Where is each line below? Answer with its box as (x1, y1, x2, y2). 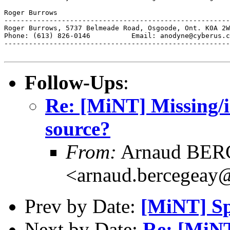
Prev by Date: (25, 195, 141, 217)
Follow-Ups (25, 71, 123, 93)
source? (45, 117, 110, 140)
